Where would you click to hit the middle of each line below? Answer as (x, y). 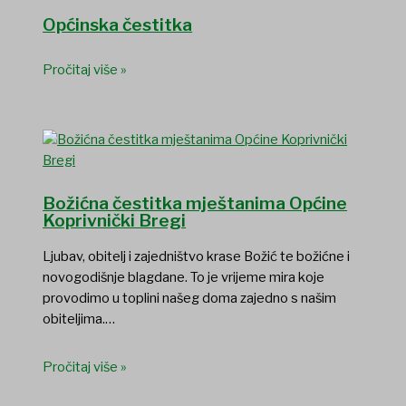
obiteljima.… (79, 319)
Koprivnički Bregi (115, 221)
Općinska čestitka (118, 24)
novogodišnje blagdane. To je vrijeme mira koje (184, 278)
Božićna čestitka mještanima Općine (195, 204)
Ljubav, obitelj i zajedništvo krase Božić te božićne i (197, 257)
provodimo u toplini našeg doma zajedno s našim (190, 299)
